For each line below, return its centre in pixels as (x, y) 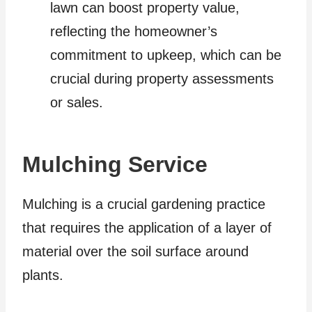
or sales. (77, 103)
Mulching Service (115, 165)
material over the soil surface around (135, 252)
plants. (45, 275)
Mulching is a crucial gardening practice (144, 204)
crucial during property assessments (162, 79)
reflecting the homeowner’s (134, 32)
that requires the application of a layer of (147, 228)
